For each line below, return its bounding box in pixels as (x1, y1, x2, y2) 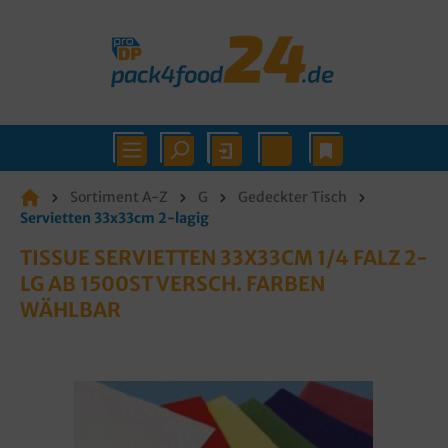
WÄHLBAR (20, 297, 121, 322)
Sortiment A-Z (70, 188, 168, 206)
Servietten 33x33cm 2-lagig (20, 209, 209, 227)
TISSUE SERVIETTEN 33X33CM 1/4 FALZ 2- (20, 245, 428, 270)
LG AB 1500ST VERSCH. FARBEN (20, 271, 325, 296)
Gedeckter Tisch (238, 188, 347, 206)
